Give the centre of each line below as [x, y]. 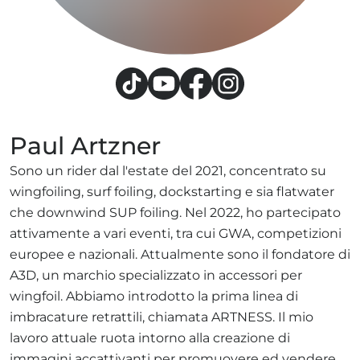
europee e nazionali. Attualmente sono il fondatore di [180, 254]
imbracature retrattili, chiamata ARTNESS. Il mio [162, 317]
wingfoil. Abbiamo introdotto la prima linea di [154, 296]
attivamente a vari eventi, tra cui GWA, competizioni [176, 233]
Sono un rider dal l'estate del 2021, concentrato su [168, 171]
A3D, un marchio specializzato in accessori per [156, 275]
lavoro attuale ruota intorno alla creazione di [150, 338]
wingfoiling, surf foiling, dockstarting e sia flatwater [172, 192]
